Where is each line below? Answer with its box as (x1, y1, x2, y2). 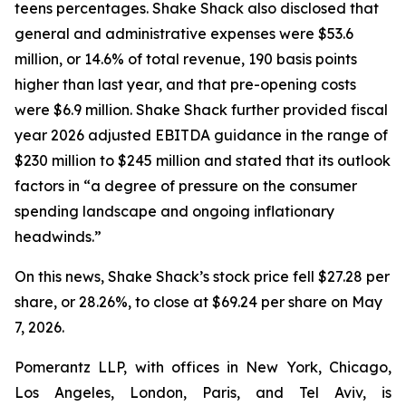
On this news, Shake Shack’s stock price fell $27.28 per (14, 267, 390, 285)
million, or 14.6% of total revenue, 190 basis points (14, 50, 357, 68)
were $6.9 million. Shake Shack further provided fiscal (14, 101, 388, 119)
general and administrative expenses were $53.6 (14, 24, 353, 43)
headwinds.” (14, 227, 105, 246)
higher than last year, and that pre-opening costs (14, 75, 356, 93)
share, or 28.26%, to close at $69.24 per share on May (14, 293, 382, 311)
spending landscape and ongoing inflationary (14, 202, 334, 220)
